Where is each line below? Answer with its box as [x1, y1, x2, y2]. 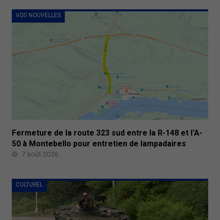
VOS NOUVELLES [16, 12, 61, 19]
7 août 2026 [22, 150, 58, 158]
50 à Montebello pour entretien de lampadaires [12, 138, 186, 148]
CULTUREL [16, 181, 43, 188]
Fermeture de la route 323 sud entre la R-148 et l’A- [12, 128, 202, 137]
